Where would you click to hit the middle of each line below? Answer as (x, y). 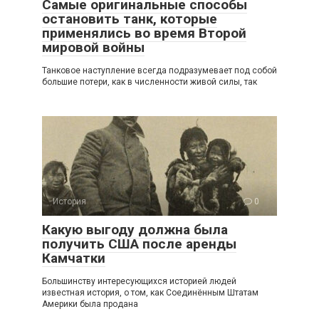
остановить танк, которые (130, 19)
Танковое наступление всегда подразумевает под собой (159, 70)
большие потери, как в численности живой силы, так (150, 82)
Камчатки (74, 258)
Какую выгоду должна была (135, 229)
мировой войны (93, 47)
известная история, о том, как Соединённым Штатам (150, 292)
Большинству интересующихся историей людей (139, 281)
